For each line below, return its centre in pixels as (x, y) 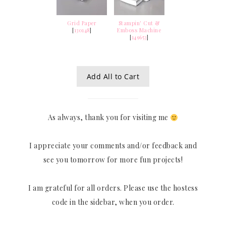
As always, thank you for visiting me (109, 118)
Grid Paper (82, 23)
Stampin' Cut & (139, 23)
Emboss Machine (139, 31)
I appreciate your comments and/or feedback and (113, 146)
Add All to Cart (113, 77)
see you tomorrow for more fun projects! (113, 160)
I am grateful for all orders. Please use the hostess (113, 188)
